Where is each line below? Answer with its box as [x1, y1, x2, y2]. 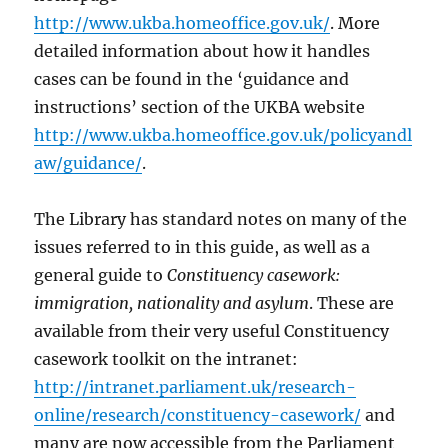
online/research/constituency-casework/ [34, 405, 362, 426]
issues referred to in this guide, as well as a [34, 237, 371, 258]
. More [330, 13, 381, 34]
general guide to [34, 265, 168, 286]
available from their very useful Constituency [34, 321, 390, 342]
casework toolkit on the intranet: [34, 349, 299, 370]
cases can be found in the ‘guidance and [34, 69, 350, 90]
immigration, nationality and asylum [34, 293, 310, 314]
